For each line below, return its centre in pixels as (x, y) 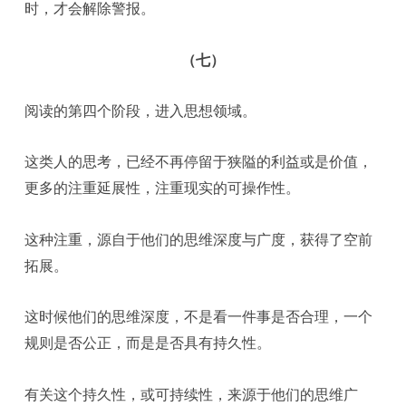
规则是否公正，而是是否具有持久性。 (148, 343)
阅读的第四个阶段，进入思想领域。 (141, 111)
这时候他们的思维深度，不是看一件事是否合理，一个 (199, 317)
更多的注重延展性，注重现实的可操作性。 (163, 188)
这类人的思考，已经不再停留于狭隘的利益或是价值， (199, 162)
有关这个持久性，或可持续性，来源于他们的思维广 (192, 394)
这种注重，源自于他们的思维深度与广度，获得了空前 (199, 239)
